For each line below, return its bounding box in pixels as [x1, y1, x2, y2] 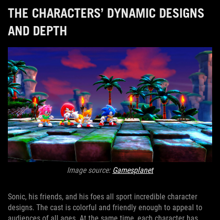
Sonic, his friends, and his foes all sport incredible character [8, 192, 197, 201]
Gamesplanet [112, 165, 153, 175]
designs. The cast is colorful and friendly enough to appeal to [8, 203, 202, 212]
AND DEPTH [8, 23, 67, 38]
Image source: [67, 165, 112, 175]
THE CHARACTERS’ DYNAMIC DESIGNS [8, 5, 204, 21]
